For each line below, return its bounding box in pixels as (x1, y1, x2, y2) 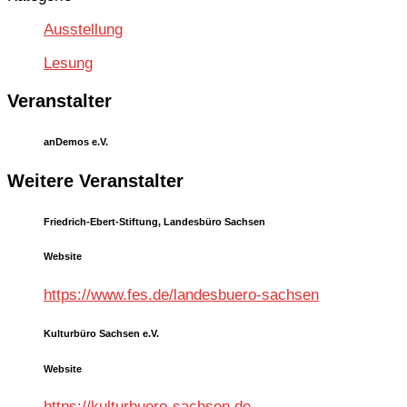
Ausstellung (44, 21, 123, 39)
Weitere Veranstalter (7, 171, 184, 192)
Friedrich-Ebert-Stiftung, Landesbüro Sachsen (44, 215, 265, 227)
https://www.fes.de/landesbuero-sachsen (44, 285, 319, 303)
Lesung (44, 55, 93, 73)
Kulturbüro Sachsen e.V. (44, 328, 159, 340)
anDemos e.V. (44, 135, 108, 147)
